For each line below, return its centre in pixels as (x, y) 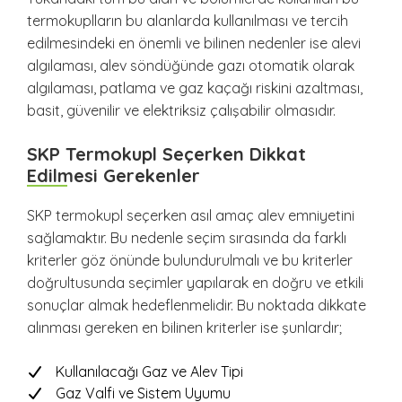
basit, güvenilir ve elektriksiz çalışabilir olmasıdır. (181, 111)
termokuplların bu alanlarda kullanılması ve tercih (188, 21)
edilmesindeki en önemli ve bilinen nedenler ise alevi (194, 44)
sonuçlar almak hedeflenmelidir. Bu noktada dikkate (197, 306)
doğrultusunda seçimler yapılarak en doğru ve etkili (195, 283)
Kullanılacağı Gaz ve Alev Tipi (149, 372)
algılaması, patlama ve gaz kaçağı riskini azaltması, (195, 88)
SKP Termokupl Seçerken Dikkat (166, 154)
